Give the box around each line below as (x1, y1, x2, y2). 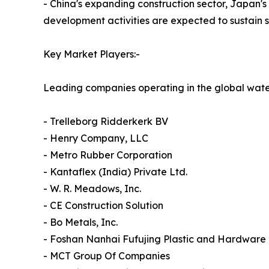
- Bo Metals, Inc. (43, 216, 118, 229)
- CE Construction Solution (43, 199, 163, 212)
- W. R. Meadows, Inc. (43, 183, 141, 195)
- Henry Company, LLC (43, 132, 148, 145)
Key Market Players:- (43, 48, 140, 61)
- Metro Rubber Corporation (43, 149, 172, 162)
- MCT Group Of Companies (43, 250, 170, 262)
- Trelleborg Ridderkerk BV (43, 115, 168, 128)
